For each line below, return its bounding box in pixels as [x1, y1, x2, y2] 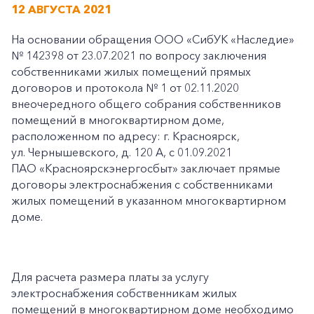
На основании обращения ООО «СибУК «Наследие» [11, 32, 294, 46]
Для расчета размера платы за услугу [11, 270, 209, 284]
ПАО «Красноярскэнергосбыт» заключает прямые [11, 161, 280, 175]
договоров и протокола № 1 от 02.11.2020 [11, 81, 239, 95]
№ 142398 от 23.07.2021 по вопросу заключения [11, 48, 266, 62]
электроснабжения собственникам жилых [11, 286, 237, 300]
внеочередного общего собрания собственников [11, 97, 281, 111]
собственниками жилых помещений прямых [11, 64, 251, 78]
